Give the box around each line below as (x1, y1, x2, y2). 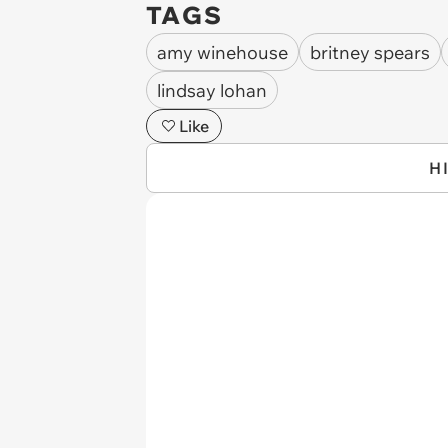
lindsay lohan (157, 78, 267, 102)
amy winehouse (157, 40, 288, 64)
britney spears (310, 40, 430, 64)
